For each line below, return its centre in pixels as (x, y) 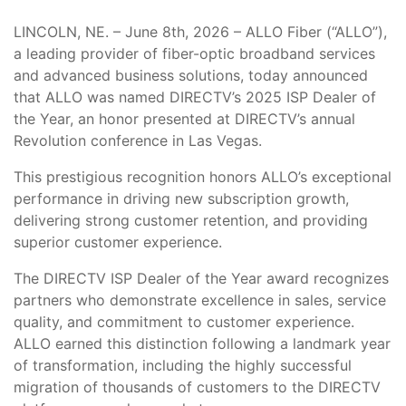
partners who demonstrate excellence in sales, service (200, 300)
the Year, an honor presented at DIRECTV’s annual (184, 119)
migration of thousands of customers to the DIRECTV (197, 387)
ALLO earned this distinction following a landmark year (202, 344)
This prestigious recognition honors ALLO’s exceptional (203, 177)
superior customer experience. (118, 242)
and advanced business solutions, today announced (191, 76)
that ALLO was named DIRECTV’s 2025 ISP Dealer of (195, 97)
